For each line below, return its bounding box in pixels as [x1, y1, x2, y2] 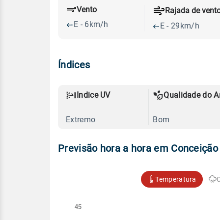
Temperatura [155, 175, 196, 183]
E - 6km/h [74, 20, 109, 29]
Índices [58, 58, 90, 71]
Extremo [66, 114, 96, 124]
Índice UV [77, 90, 110, 100]
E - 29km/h [160, 21, 199, 30]
